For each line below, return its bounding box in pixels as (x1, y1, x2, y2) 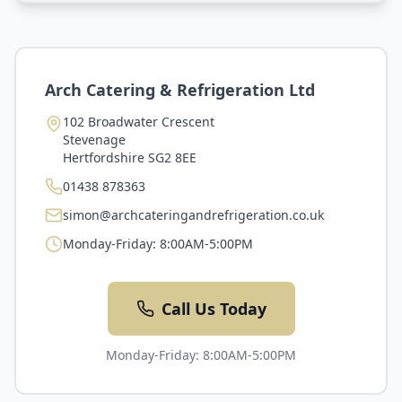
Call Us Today (161, 298, 267, 319)
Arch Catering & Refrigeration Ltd (45, 79, 315, 100)
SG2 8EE (148, 149, 197, 166)
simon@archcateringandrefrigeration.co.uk (63, 206, 324, 223)
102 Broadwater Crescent (63, 113, 214, 130)
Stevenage (63, 131, 126, 148)
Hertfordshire (63, 149, 144, 166)
